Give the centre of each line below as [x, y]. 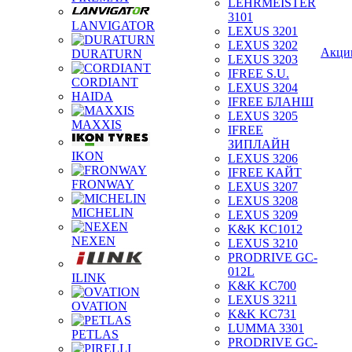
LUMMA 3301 [266, 328]
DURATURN [107, 54]
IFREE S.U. [258, 73]
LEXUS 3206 [263, 158]
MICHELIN [103, 213]
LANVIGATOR [113, 26]
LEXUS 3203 [263, 59]
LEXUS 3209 [263, 215]
